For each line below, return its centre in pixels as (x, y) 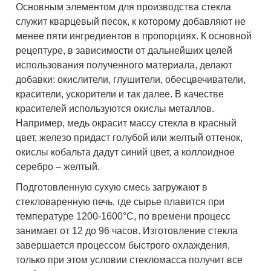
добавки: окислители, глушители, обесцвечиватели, (131, 80)
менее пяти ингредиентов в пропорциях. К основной (134, 36)
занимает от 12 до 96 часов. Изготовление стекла (127, 231)
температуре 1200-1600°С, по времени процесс (123, 217)
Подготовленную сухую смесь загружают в (112, 188)
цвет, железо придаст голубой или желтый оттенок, (129, 138)
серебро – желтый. (58, 167)
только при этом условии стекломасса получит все (129, 260)
